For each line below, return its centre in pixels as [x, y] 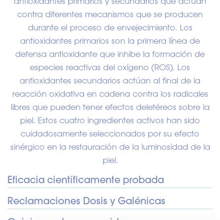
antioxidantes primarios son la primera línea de [110, 41]
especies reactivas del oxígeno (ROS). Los [110, 67]
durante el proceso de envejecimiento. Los [110, 27]
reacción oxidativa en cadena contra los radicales [110, 94]
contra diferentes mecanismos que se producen [110, 14]
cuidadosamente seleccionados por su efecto [110, 133]
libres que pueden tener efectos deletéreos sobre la [110, 107]
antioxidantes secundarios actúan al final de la [110, 80]
